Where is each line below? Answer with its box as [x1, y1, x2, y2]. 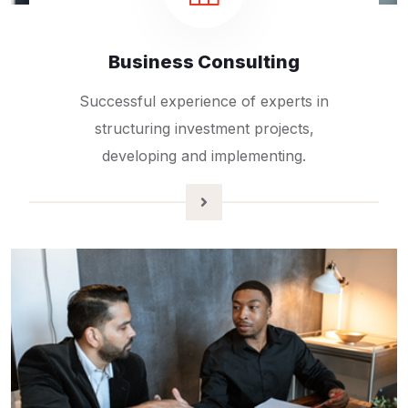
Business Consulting [108, 51, 300, 74]
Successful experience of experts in [79, 92, 329, 111]
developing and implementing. [102, 147, 306, 166]
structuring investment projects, [94, 119, 314, 138]
